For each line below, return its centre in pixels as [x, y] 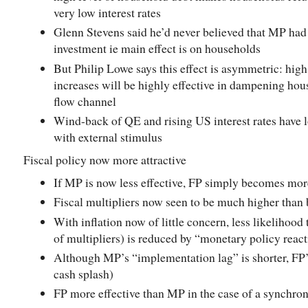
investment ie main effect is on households [157, 48]
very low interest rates [107, 13]
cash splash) [84, 274]
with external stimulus [110, 137]
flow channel [85, 101]
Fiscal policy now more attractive [105, 160]
